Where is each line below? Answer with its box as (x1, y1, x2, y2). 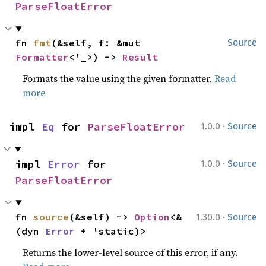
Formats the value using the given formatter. (23, 72, 215, 85)
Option (134, 211, 170, 223)
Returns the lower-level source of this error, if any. (23, 246, 238, 259)
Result (122, 51, 159, 63)
